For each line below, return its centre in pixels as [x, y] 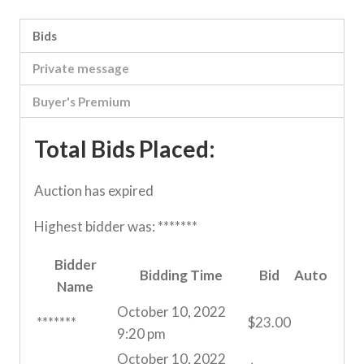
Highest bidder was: [96, 227]
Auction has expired [94, 191]
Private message [81, 69]
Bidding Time [181, 275]
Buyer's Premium [82, 101]
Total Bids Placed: [125, 149]
